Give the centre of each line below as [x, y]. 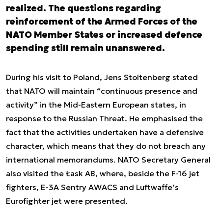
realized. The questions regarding [83, 8]
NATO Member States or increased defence [104, 35]
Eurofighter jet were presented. [67, 201]
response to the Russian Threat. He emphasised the [104, 118]
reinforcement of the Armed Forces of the [102, 21]
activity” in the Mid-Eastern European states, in [96, 105]
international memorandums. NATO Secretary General [108, 160]
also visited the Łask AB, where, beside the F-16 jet [103, 173]
